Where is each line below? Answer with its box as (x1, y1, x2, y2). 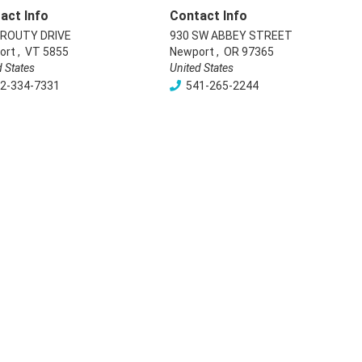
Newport (170, 45, 214, 58)
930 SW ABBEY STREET (170, 29, 293, 42)
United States (170, 61, 234, 74)
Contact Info (170, 8, 247, 23)
